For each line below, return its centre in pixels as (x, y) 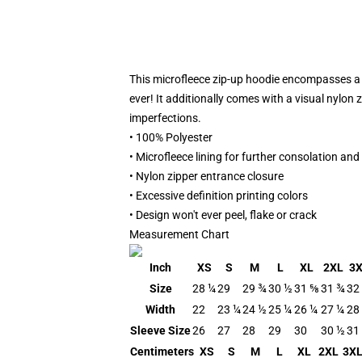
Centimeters (162, 351)
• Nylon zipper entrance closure (206, 176)
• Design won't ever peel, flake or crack (223, 215)
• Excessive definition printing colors (219, 196)
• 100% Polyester (171, 137)
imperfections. (165, 118)
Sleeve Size (160, 330)
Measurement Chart (179, 234)
